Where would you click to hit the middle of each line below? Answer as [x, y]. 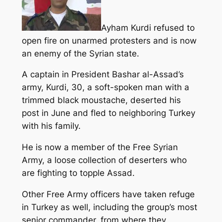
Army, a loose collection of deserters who [104, 160]
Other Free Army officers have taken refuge [108, 194]
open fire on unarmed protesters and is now [109, 40]
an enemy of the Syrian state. [80, 53]
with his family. [51, 126]
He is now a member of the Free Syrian [100, 147]
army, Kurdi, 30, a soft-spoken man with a [105, 87]
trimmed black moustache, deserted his [101, 100]
